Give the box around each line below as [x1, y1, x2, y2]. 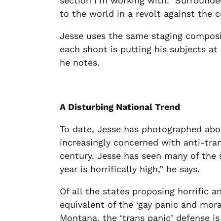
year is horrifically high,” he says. [60, 164, 203, 174]
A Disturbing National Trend [60, 102, 181, 112]
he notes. [60, 57, 100, 68]
